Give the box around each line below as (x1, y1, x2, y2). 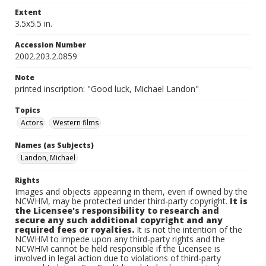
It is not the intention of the (134, 224, 242, 235)
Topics (15, 105, 40, 115)
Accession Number (15, 40, 86, 50)
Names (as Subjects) (15, 140, 94, 150)
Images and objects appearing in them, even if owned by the (15, 186, 248, 197)
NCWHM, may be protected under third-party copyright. (15, 195, 230, 207)
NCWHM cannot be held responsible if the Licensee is (15, 243, 220, 254)
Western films (53, 118, 99, 128)
